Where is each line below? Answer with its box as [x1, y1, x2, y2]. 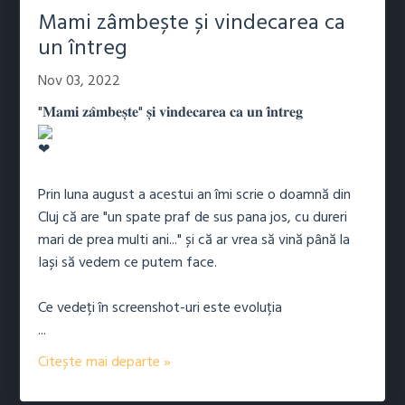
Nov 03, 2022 [38, 70, 120, 94]
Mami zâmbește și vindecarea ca [38, 6, 345, 42]
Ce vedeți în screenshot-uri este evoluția [38, 297, 282, 321]
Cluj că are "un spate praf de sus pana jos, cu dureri [38, 206, 347, 231]
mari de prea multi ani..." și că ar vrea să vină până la [38, 229, 350, 253]
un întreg [38, 32, 127, 67]
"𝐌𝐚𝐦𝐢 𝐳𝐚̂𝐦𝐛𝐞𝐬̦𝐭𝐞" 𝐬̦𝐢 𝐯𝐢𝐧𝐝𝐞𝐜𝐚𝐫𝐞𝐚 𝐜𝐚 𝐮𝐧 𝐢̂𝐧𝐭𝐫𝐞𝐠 [38, 101, 303, 126]
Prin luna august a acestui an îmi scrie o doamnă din [38, 184, 351, 208]
